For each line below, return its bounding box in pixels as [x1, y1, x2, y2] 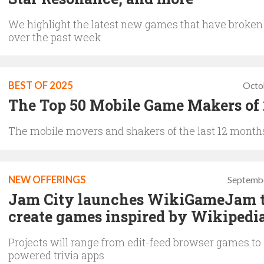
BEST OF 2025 [8, 79, 73, 91]
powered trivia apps [8, 247, 104, 262]
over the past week [8, 29, 101, 44]
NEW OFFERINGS [8, 173, 86, 186]
